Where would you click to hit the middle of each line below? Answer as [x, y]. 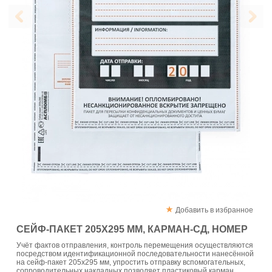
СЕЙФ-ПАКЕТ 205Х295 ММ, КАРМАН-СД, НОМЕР [132, 229]
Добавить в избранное [215, 210]
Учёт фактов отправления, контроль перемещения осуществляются [135, 246]
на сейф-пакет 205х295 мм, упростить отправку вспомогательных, [131, 263]
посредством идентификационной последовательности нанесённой [135, 254]
